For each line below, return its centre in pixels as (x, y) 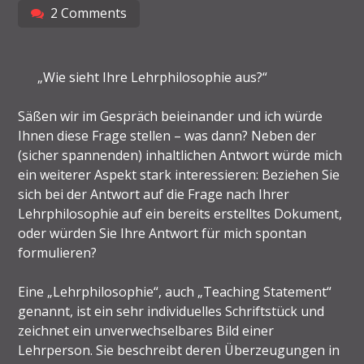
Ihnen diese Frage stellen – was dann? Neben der (167, 135)
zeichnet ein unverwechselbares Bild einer (146, 330)
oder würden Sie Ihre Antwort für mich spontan (162, 233)
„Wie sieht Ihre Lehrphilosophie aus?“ (153, 77)
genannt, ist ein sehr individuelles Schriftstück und (171, 311)
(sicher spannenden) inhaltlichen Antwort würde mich (180, 155)
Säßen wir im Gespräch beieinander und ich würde (171, 116)
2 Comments (89, 13)
